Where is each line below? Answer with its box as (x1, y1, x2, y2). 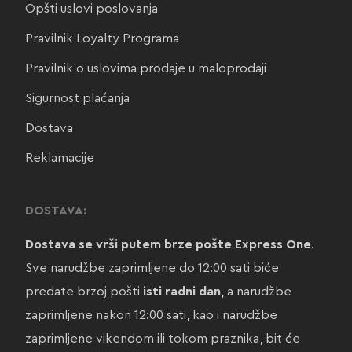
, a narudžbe (220, 285, 291, 299)
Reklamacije (24, 152, 94, 165)
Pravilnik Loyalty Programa (24, 32, 179, 46)
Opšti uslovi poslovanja (24, 2, 158, 16)
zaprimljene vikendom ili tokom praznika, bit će (24, 332, 300, 346)
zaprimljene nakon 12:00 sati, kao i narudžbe (24, 309, 277, 322)
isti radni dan (142, 285, 221, 299)
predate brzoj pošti (24, 285, 143, 299)
